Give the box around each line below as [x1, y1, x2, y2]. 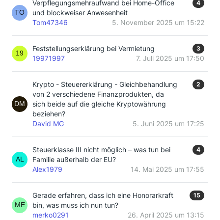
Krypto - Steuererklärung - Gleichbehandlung [32, 80, 177, 88]
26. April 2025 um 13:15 [128, 211, 204, 219]
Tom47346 [32, 18, 68, 27]
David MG [32, 119, 64, 128]
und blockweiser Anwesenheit [32, 8, 128, 17]
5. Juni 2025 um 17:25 [133, 119, 204, 128]
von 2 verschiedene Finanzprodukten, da [32, 90, 164, 98]
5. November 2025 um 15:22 [112, 18, 204, 27]
